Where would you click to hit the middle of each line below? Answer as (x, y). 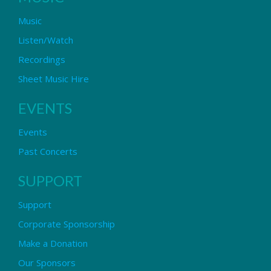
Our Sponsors (47, 262)
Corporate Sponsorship (67, 224)
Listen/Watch (46, 40)
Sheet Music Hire (54, 78)
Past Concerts (48, 151)
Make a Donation (53, 243)
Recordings (42, 59)
